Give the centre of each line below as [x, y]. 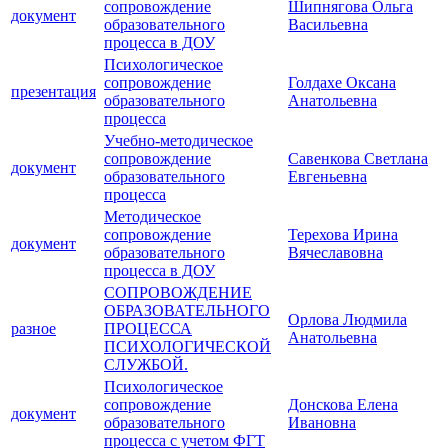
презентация [53, 92]
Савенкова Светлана [358, 159]
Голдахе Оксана [342, 83]
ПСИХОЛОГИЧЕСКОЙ [187, 347]
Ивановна [322, 423]
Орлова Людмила [347, 320]
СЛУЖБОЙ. [146, 365]
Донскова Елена [343, 405]
